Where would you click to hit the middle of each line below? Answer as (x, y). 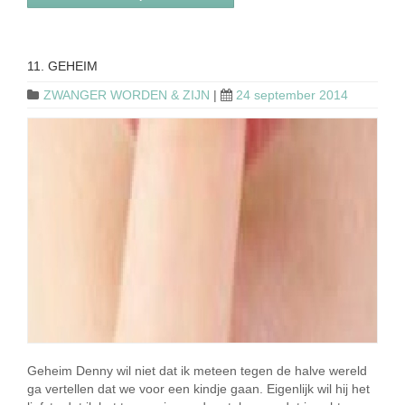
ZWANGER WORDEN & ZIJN (127, 94)
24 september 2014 (292, 94)
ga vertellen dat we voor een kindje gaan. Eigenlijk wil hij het (198, 388)
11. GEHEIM (62, 66)
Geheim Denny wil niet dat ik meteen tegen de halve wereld (197, 370)
